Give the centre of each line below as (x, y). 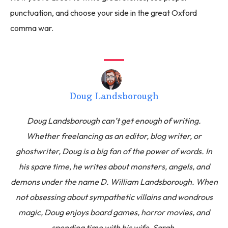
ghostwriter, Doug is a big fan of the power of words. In (114, 151)
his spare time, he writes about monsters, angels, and (114, 166)
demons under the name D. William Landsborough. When (114, 181)
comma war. (32, 28)
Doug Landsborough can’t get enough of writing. (114, 120)
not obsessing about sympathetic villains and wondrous (114, 197)
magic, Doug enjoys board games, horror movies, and (114, 212)
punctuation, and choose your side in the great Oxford (104, 12)
